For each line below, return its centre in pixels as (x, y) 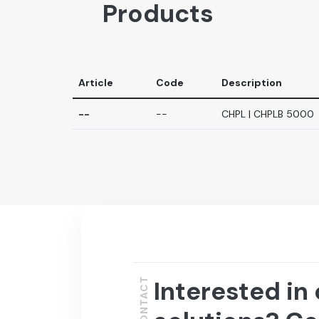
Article (96, 83)
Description (252, 83)
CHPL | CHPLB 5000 (268, 114)
